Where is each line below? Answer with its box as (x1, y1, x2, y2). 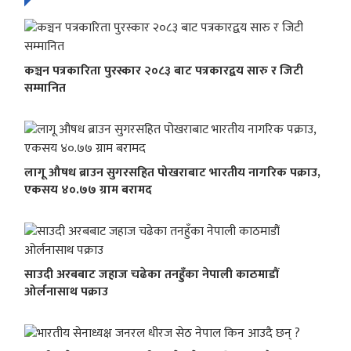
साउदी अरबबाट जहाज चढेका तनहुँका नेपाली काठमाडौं (24, 264, 279, 286)
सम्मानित (24, 78, 66, 100)
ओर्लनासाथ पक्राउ (24, 281, 108, 303)
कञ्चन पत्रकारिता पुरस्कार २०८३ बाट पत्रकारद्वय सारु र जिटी (24, 60, 303, 82)
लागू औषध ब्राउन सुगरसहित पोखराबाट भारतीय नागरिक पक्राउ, (24, 162, 320, 184)
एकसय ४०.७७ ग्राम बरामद (24, 179, 152, 201)
